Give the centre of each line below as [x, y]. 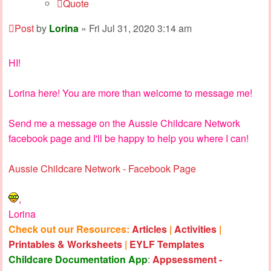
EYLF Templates [167, 244]
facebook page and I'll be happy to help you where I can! [129, 138]
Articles [149, 229]
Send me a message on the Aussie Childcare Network [124, 123]
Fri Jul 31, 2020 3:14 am [140, 28]
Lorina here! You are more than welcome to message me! [130, 93]
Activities [195, 229]
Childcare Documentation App [78, 259]
